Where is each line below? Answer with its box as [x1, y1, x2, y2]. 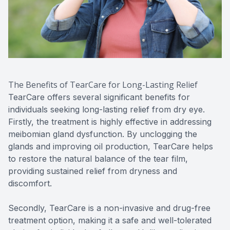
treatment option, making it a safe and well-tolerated [8, 215, 212, 226]
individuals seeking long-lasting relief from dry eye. [8, 104, 205, 115]
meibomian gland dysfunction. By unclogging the [8, 129, 197, 140]
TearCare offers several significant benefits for [8, 92, 190, 103]
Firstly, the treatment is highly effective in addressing [8, 117, 212, 127]
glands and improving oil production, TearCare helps [8, 141, 213, 152]
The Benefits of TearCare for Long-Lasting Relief [8, 79, 198, 91]
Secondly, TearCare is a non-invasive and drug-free [8, 203, 210, 214]
